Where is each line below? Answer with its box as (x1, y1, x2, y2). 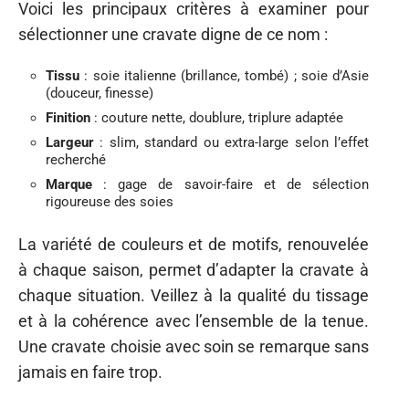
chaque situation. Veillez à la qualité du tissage (18, 285, 369, 305)
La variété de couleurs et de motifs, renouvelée (18, 234, 369, 254)
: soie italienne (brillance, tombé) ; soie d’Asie (79, 68, 369, 85)
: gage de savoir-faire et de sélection (92, 176, 369, 194)
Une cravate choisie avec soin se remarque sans (18, 336, 369, 356)
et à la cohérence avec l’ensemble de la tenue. (18, 310, 369, 330)
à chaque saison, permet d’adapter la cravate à (18, 259, 369, 279)
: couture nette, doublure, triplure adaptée (90, 110, 343, 127)
